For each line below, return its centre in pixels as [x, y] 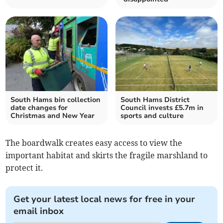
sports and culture [152, 116]
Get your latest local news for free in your [105, 199]
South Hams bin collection [56, 100]
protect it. [24, 168]
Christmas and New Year [53, 116]
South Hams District [155, 100]
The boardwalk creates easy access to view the [94, 143]
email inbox [39, 211]
